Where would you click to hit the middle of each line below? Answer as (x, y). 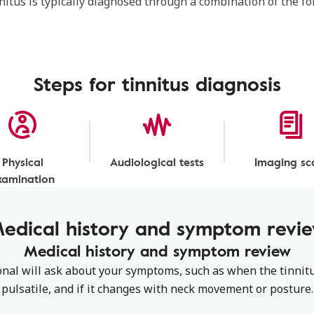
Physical (22, 162)
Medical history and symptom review (157, 251)
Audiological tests (157, 162)
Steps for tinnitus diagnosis (157, 83)
